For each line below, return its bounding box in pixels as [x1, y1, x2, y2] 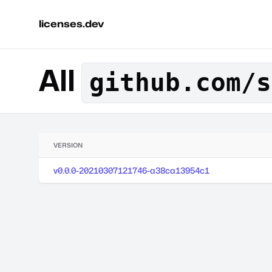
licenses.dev [39, 18, 104, 30]
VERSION [53, 141, 83, 149]
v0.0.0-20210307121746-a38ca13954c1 [53, 165, 209, 175]
